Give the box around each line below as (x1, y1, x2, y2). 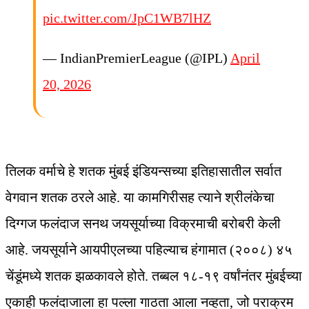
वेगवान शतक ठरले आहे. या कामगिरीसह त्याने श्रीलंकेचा (6, 189, 275, 205)
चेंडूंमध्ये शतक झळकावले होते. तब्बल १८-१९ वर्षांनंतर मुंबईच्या (6, 268, 302, 283)
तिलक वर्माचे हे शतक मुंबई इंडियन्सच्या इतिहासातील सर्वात (6, 163, 281, 179)
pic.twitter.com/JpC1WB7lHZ (43, 10, 211, 26)
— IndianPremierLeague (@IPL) (43, 50, 230, 66)
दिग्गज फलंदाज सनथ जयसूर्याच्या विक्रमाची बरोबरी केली (6, 215, 281, 231)
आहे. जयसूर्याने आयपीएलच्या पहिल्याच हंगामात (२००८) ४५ (6, 241, 292, 257)
